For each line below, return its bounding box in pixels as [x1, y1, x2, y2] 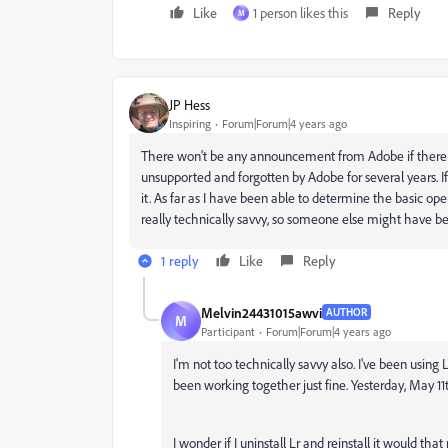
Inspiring [169, 115, 211, 131]
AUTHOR [326, 305, 367, 319]
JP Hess [169, 95, 210, 113]
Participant [201, 323, 255, 339]
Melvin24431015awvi [201, 303, 322, 321]
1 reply [161, 252, 199, 269]
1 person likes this [253, 4, 348, 21]
